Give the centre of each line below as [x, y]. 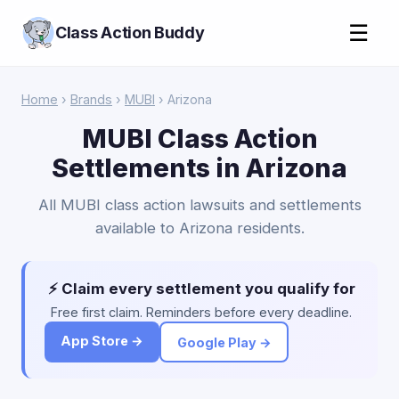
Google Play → [224, 342]
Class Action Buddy [130, 33]
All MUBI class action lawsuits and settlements [199, 205]
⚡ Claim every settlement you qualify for [201, 289]
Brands [91, 99]
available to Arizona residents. [199, 228]
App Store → [102, 341]
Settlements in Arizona [199, 168]
